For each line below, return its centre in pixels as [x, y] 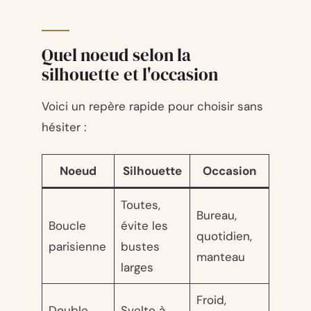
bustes [140, 246]
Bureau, [216, 215]
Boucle [67, 225]
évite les [144, 225]
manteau [220, 257]
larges [137, 267]
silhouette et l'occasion [130, 75]
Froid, [211, 300]
